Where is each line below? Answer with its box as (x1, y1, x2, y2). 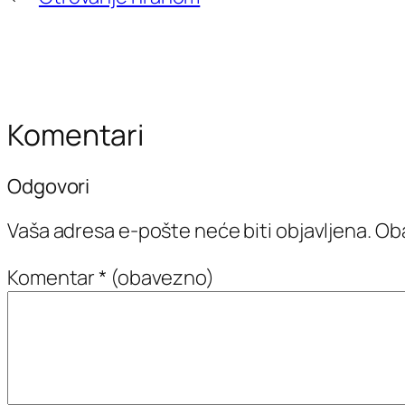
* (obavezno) (99, 263, 214, 291)
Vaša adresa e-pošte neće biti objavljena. (7, 216, 372, 244)
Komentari (7, 115, 145, 155)
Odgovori (7, 172, 90, 200)
